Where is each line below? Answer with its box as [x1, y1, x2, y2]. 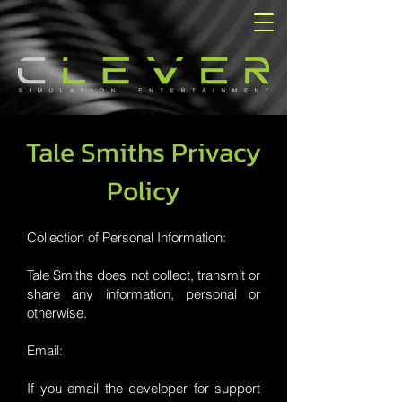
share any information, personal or [27, 285, 260, 302]
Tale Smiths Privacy [26, 132, 261, 172]
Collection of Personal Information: [27, 229, 226, 246]
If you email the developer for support [27, 380, 260, 397]
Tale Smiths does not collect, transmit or [27, 267, 260, 284]
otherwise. [27, 304, 87, 321]
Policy [107, 170, 180, 211]
